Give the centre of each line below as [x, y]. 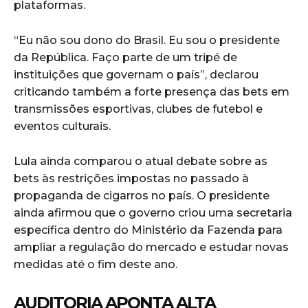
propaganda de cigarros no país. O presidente [142, 195]
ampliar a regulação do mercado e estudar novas [151, 247]
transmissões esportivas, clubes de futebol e [138, 109]
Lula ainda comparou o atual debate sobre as [141, 161]
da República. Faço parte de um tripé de [125, 57]
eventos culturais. [62, 126]
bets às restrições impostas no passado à [131, 178]
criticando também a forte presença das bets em [152, 91]
